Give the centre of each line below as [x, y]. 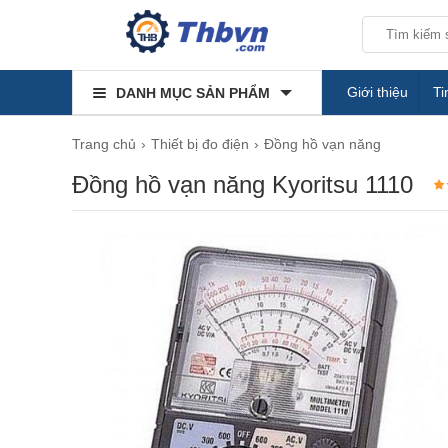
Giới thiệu [377, 92]
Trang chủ [104, 144]
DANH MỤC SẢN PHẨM [193, 93]
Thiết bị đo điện [200, 144]
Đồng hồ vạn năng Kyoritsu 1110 [242, 184]
